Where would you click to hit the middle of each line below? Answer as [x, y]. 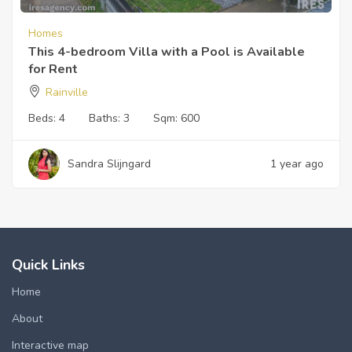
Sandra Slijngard [109, 164]
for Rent [53, 70]
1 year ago [297, 164]
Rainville [67, 93]
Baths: [106, 119]
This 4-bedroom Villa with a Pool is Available [167, 52]
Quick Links [48, 265]
